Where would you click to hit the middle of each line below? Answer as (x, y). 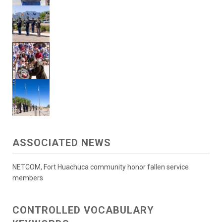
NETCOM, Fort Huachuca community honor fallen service (101, 167)
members (28, 178)
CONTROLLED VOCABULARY (83, 210)
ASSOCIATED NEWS (62, 142)
